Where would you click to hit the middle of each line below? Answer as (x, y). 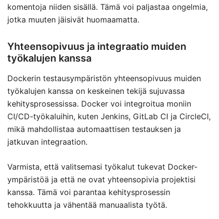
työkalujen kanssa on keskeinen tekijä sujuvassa (96, 91)
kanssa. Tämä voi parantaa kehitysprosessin (89, 192)
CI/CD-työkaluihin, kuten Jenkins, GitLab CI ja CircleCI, (109, 116)
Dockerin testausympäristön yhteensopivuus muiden (104, 78)
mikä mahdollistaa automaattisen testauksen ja (94, 129)
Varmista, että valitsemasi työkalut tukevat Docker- (102, 167)
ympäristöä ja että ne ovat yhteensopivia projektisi (101, 179)
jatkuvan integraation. (47, 142)
